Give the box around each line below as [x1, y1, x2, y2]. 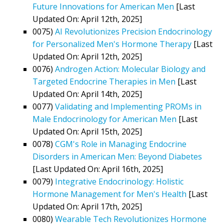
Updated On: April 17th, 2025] [32, 200, 142, 212]
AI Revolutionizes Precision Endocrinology [55, 25, 212, 37]
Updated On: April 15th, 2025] [32, 125, 142, 137]
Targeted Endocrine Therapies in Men [32, 75, 175, 87]
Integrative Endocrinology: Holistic [55, 175, 183, 187]
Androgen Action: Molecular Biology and [55, 63, 205, 74]
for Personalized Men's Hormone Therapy [32, 38, 191, 49]
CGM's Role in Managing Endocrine [55, 138, 186, 149]
